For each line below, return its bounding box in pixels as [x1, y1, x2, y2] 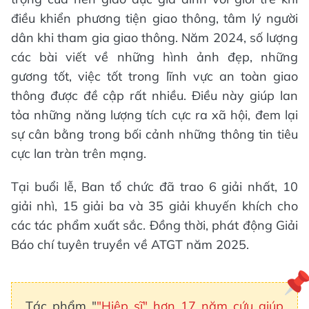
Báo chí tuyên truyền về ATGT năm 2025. [11, 236, 249, 252]
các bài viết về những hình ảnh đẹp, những [11, 48, 298, 65]
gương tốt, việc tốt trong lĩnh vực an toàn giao [11, 68, 298, 84]
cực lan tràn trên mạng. [11, 145, 146, 161]
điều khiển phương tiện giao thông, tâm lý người [11, 10, 298, 26]
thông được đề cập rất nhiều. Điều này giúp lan [11, 87, 298, 103]
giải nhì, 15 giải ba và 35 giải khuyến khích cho [11, 197, 298, 214]
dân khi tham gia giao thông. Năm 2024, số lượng [11, 29, 298, 46]
